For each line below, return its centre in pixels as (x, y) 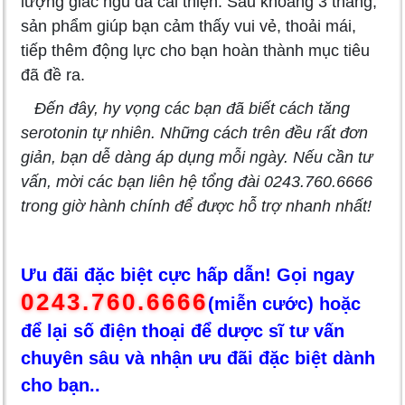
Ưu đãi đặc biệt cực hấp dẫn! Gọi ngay (188, 275)
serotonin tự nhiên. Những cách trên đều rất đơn (194, 133)
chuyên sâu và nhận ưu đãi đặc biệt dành (198, 358)
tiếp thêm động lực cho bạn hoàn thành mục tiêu (195, 51)
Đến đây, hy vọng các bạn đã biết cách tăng (185, 109)
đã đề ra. (53, 75)
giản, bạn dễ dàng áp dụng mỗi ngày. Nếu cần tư (197, 158)
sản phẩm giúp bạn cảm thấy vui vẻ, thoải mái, (188, 27)
